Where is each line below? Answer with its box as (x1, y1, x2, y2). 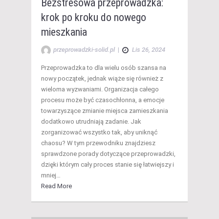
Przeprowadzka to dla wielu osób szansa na (41, 64, 166, 72)
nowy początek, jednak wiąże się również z (41, 75, 163, 83)
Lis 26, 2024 (132, 46, 165, 54)
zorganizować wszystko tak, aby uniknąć (41, 129, 157, 136)
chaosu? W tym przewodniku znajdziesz (41, 139, 155, 147)
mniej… (41, 172, 61, 179)
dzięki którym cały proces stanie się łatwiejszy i (41, 161, 174, 169)
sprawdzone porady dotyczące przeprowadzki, (41, 150, 175, 158)
